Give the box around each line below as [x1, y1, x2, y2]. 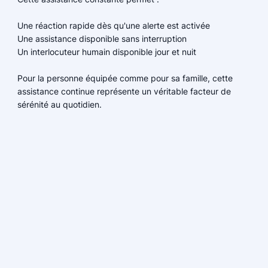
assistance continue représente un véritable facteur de [17, 86, 231, 97]
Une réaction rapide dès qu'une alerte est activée [17, 20, 210, 31]
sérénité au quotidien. [17, 99, 102, 110]
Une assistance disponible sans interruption [17, 33, 187, 44]
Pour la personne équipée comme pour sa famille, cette [17, 73, 233, 84]
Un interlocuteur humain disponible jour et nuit [17, 47, 196, 57]
